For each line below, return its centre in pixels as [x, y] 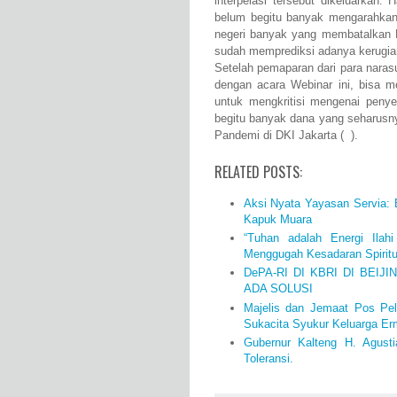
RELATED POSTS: [258, 172]
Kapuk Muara [277, 219]
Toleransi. [268, 358]
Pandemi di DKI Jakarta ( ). [286, 136]
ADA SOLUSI [278, 289]
